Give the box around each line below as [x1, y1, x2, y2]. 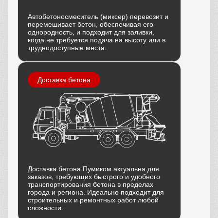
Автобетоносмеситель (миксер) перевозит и [28, 12, 168, 20]
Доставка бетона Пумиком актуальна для [28, 164, 159, 173]
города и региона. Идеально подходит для [28, 188, 164, 196]
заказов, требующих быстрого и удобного [28, 172, 160, 181]
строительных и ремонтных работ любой [28, 196, 159, 204]
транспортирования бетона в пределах [28, 180, 153, 188]
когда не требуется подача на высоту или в [28, 36, 165, 44]
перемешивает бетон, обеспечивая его [28, 20, 153, 28]
